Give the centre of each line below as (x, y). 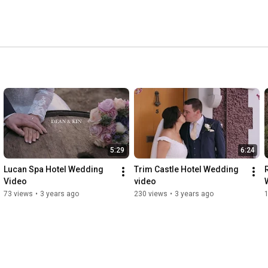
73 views (18, 194)
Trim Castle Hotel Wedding (186, 170)
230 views (151, 194)
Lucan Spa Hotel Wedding (54, 170)
